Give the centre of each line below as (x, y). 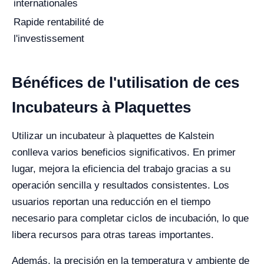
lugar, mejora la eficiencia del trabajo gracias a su (121, 169)
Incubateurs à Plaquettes (101, 107)
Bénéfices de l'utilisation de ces (126, 82)
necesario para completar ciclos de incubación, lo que (130, 218)
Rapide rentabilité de (59, 22)
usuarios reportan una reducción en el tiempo (111, 202)
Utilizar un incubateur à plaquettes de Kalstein (113, 136)
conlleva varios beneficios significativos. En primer (124, 152)
